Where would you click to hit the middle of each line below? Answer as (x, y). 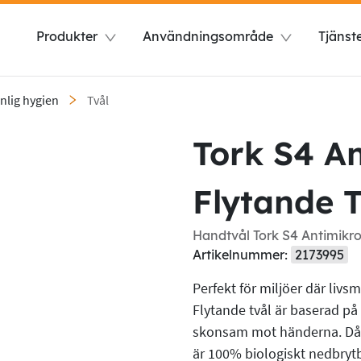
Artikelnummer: (242, 255)
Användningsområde (208, 36)
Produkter (67, 36)
